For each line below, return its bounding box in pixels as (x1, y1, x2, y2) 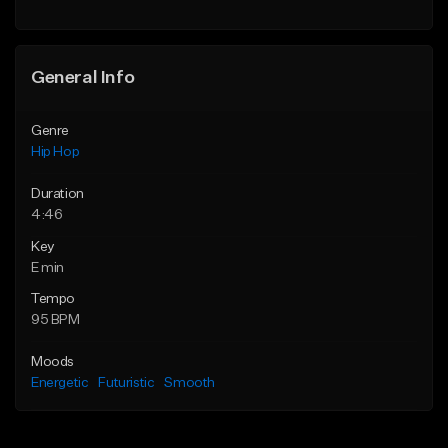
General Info (31, 69, 135, 88)
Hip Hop (31, 145, 80, 160)
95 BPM (31, 313, 80, 328)
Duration (31, 187, 84, 202)
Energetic (31, 376, 89, 391)
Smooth (164, 376, 216, 391)
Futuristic (98, 376, 155, 391)
